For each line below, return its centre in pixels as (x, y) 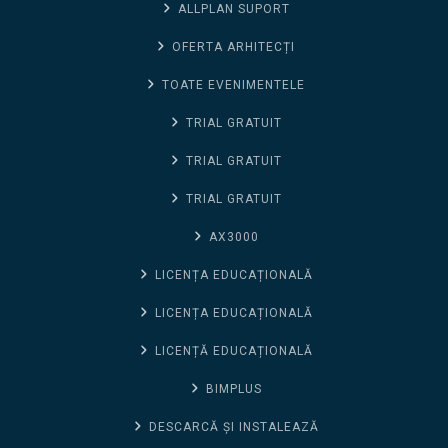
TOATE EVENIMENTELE (233, 84)
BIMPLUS (233, 388)
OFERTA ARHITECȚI (233, 46)
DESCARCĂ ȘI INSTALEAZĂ (233, 426)
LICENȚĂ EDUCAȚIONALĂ (233, 350)
